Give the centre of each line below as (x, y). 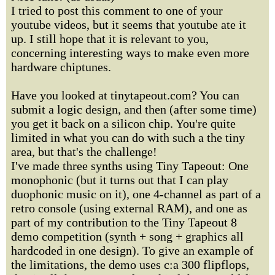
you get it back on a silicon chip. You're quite (123, 123)
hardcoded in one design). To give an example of (132, 250)
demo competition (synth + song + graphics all (127, 236)
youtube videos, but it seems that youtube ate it (129, 25)
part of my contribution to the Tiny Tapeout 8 (124, 222)
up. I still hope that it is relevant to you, (110, 39)
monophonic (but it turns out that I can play (120, 180)
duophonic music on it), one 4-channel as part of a (136, 194)
